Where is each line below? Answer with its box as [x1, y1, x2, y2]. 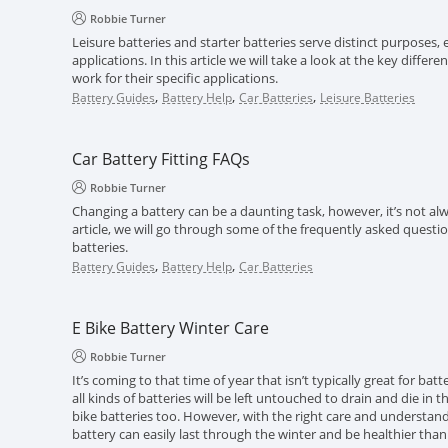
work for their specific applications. [72, 69, 278, 87]
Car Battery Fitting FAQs [72, 148, 250, 170]
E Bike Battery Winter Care [72, 317, 269, 339]
